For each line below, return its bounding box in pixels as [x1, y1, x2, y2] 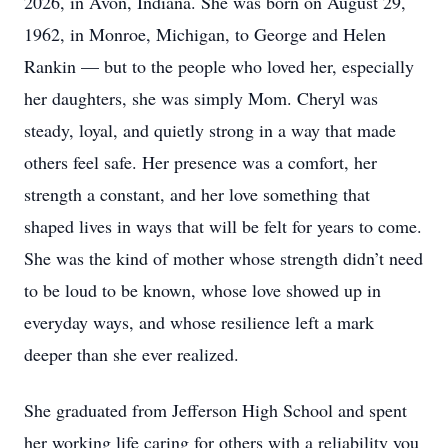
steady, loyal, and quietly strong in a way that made [24, 118, 396, 142]
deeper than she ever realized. [24, 342, 239, 366]
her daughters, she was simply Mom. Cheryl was [24, 86, 378, 110]
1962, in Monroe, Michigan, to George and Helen [24, 22, 386, 46]
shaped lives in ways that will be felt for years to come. [24, 214, 422, 238]
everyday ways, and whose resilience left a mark [24, 310, 374, 334]
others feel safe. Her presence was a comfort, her [24, 150, 377, 174]
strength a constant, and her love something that [24, 182, 370, 206]
